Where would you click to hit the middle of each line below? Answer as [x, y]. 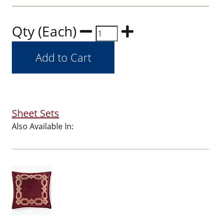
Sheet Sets [36, 113]
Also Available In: [43, 126]
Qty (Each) [46, 31]
